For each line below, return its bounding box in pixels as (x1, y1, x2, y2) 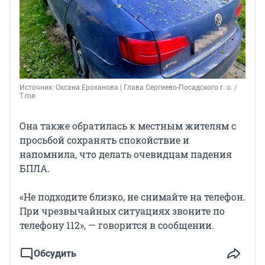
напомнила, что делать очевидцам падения (20, 147, 232, 160)
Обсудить (34, 247, 76, 259)
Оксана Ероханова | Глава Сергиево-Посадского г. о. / (56, 83, 237, 92)
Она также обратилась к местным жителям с (20, 119, 236, 132)
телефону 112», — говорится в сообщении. (20, 218, 214, 231)
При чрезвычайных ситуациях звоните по (20, 204, 225, 217)
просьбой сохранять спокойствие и (20, 133, 189, 146)
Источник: (20, 83, 56, 92)
